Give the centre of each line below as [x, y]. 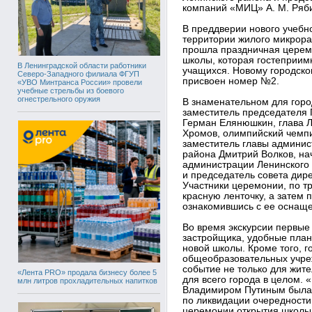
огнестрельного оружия [59, 99]
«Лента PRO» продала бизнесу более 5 [87, 272]
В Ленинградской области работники [82, 65]
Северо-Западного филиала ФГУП [78, 74]
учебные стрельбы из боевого [71, 91]
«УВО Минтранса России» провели [80, 82]
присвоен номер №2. [231, 81]
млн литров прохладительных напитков [87, 281]
